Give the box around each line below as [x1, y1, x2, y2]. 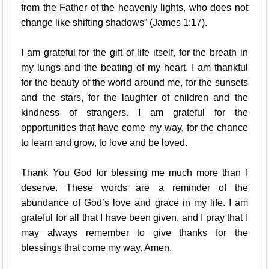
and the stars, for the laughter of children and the [21, 92, 248, 103]
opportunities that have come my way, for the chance [21, 122, 248, 133]
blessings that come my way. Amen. [21, 243, 172, 253]
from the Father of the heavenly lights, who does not [21, 2, 248, 13]
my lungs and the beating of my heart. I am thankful [21, 62, 248, 73]
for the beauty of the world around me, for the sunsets [21, 77, 248, 88]
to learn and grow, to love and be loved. [21, 138, 188, 148]
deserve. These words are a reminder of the [21, 183, 248, 193]
